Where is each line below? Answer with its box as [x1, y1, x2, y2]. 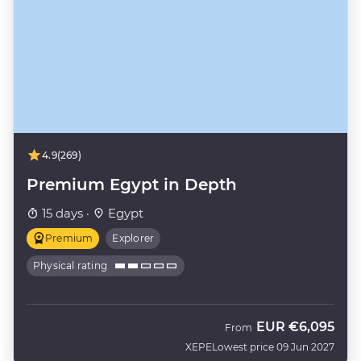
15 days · [39, 205, 93, 221]
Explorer [112, 231, 155, 244]
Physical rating [33, 259, 108, 272]
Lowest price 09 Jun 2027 [212, 340, 334, 353]
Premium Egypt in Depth [27, 174, 237, 194]
